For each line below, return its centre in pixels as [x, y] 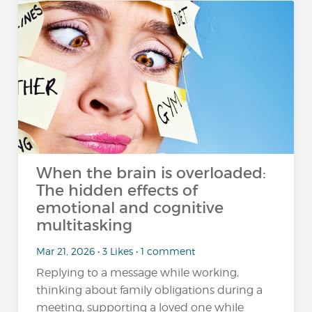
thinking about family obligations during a [150, 290]
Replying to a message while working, [138, 273]
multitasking [85, 225]
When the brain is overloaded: [151, 173]
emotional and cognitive [130, 208]
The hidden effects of [117, 190]
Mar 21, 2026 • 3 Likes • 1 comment [116, 251]
